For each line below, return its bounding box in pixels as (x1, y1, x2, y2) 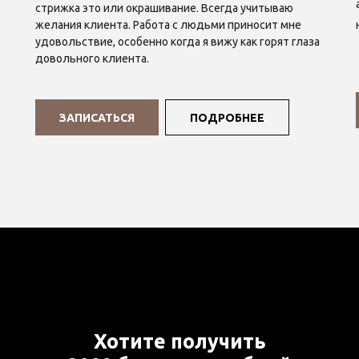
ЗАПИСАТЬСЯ (59, 111, 135, 124)
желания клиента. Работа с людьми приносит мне (35, 18, 301, 31)
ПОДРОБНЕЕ (190, 111, 264, 124)
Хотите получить (93, 330, 266, 353)
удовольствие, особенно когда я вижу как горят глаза (35, 35, 320, 48)
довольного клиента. (35, 52, 149, 65)
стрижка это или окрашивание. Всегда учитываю (35, 2, 293, 14)
